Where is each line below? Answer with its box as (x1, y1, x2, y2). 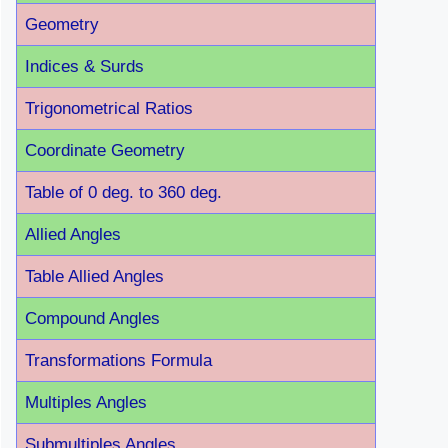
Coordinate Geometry (25, 141, 185, 160)
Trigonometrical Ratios (25, 99, 193, 118)
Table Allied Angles (25, 267, 164, 286)
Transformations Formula (25, 351, 212, 370)
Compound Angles (25, 309, 160, 328)
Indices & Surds (25, 57, 144, 76)
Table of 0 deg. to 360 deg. (25, 183, 222, 202)
